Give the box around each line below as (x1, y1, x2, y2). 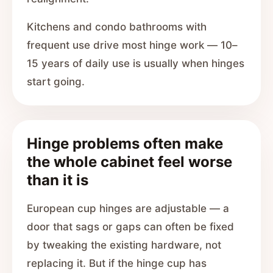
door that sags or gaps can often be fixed (27, 221, 234, 233)
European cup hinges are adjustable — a (27, 202, 229, 214)
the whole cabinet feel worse (27, 153, 232, 171)
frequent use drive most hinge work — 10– (27, 39, 238, 51)
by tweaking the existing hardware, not (27, 239, 221, 251)
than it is (27, 171, 88, 189)
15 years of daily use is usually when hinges (27, 57, 244, 69)
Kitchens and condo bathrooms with (27, 21, 207, 33)
